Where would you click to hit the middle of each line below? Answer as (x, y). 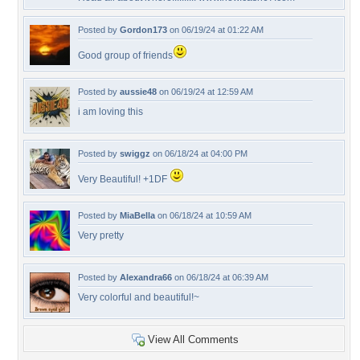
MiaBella (137, 215)
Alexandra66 (146, 277)
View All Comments (193, 340)
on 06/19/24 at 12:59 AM (205, 92)
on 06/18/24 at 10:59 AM (203, 215)
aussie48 (138, 92)
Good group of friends (125, 55)
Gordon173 (143, 30)
